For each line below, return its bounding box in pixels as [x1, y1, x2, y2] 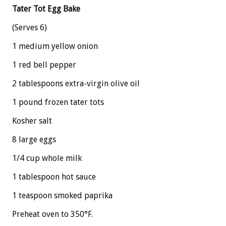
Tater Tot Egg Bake [12, 4, 80, 14]
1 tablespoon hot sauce [12, 172, 96, 182]
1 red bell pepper [12, 60, 76, 70]
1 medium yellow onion [12, 41, 98, 51]
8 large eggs [12, 135, 56, 145]
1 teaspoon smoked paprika [12, 191, 112, 201]
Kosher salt [12, 116, 52, 126]
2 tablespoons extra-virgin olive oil [12, 79, 140, 89]
